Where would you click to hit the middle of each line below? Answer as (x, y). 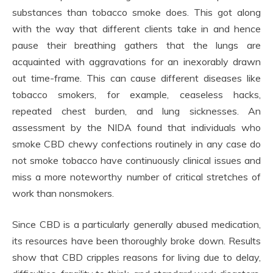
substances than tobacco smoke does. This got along (136, 12)
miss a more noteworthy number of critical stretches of (136, 176)
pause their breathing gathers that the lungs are (136, 45)
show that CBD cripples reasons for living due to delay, (136, 257)
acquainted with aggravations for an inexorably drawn (136, 61)
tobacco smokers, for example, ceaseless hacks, (136, 94)
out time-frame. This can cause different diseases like (136, 78)
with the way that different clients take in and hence (136, 28)
